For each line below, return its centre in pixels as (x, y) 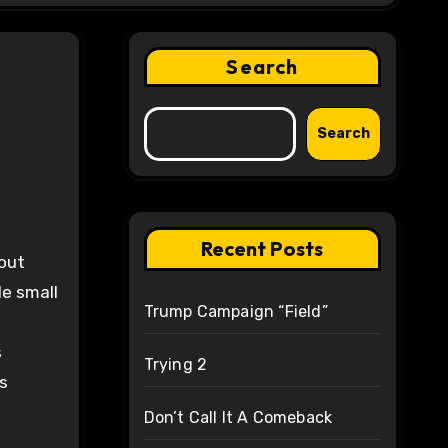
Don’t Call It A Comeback (238, 418)
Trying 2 (175, 365)
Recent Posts (262, 249)
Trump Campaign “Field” (235, 312)
